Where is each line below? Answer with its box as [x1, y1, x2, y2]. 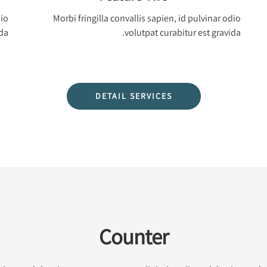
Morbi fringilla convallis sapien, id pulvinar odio [53, 11, 241, 24]
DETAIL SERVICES [95, 90, 172, 101]
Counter [99, 222, 168, 250]
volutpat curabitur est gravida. [125, 26, 241, 39]
